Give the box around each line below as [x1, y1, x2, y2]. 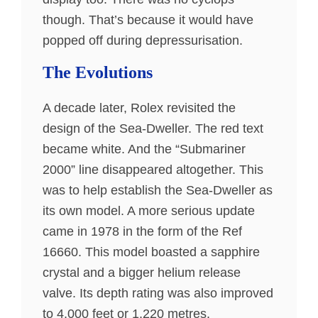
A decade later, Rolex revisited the [43, 100, 236, 115]
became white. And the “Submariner [43, 141, 246, 156]
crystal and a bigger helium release [43, 265, 241, 280]
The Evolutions [43, 62, 153, 82]
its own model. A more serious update [43, 203, 255, 218]
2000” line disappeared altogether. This [43, 162, 263, 177]
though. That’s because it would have [43, 12, 253, 27]
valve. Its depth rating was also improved [43, 285, 273, 300]
